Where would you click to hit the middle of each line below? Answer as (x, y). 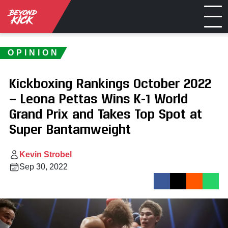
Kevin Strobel (46, 154)
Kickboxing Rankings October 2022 (110, 83)
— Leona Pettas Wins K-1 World (98, 98)
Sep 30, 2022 (44, 167)
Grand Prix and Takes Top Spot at (106, 113)
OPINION (34, 53)
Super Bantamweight (70, 129)
